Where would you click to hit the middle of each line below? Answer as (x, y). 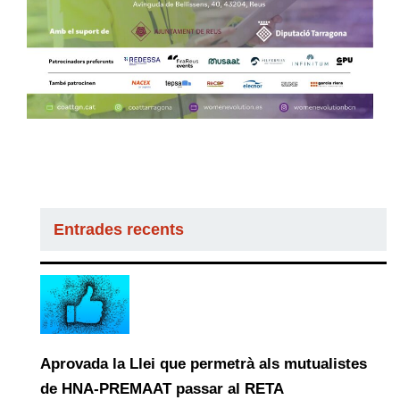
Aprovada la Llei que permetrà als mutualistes (204, 364)
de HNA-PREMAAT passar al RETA (162, 389)
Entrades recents (119, 229)
